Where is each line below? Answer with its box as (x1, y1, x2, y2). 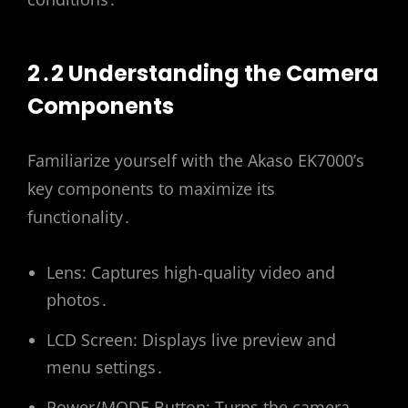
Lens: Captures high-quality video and (46, 260, 335, 283)
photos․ (46, 288, 108, 311)
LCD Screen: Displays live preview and (46, 328, 336, 351)
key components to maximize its (27, 177, 275, 199)
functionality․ (27, 205, 131, 228)
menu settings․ (46, 355, 164, 378)
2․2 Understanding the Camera (27, 57, 379, 88)
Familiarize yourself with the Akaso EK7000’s (27, 148, 364, 171)
